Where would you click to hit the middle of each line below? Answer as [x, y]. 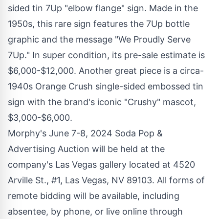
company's [32, 165]
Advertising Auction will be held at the [86, 149]
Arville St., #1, [36, 180]
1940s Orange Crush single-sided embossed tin [106, 87]
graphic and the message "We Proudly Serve [99, 40]
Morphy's [28, 133]
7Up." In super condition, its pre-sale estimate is [106, 55]
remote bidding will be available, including [94, 196]
